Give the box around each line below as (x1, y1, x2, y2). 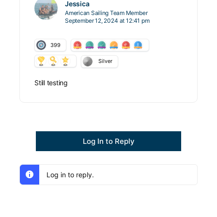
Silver (98, 58, 112, 64)
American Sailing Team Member (65, 9, 148, 16)
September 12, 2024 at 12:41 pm (65, 17, 150, 24)
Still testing (34, 78, 68, 87)
